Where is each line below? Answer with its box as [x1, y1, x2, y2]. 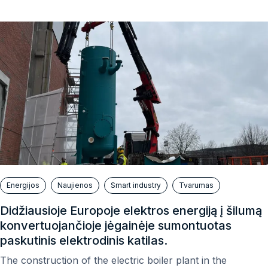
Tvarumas [179, 180, 214, 190]
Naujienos [57, 180, 93, 190]
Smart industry [111, 180, 161, 190]
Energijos [7, 180, 39, 190]
